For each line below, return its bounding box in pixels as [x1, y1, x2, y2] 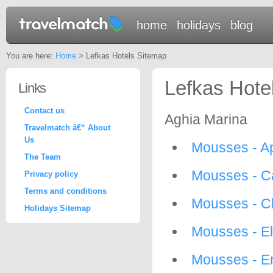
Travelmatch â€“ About [24, 123, 110, 132]
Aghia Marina [165, 112, 247, 127]
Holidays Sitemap [24, 204, 91, 213]
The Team [24, 152, 61, 161]
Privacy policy [24, 169, 78, 179]
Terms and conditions [24, 186, 107, 196]
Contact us [24, 106, 65, 115]
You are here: [6, 51, 55, 60]
